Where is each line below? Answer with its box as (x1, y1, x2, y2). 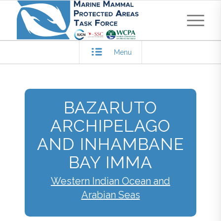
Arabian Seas (81, 188, 140, 201)
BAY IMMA (69, 152, 152, 172)
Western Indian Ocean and (51, 175, 170, 187)
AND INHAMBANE (37, 134, 184, 154)
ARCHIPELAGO (50, 116, 171, 136)
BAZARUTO (64, 98, 157, 117)
